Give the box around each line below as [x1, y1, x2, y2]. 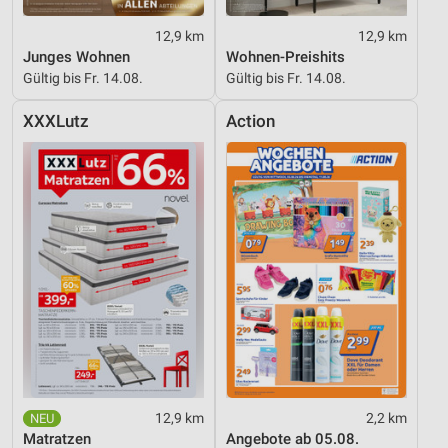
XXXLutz [23, 111, 89, 131]
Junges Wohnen [23, 47, 130, 66]
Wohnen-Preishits [226, 47, 345, 66]
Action [226, 111, 275, 131]
